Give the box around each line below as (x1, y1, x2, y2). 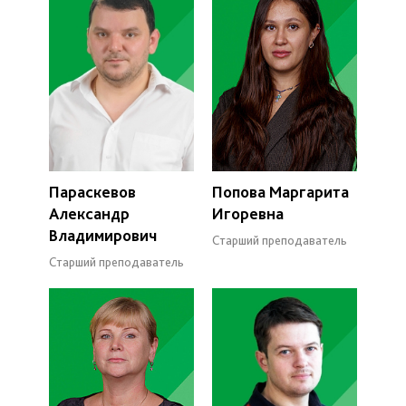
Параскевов (49, 181, 136, 201)
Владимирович (49, 225, 157, 245)
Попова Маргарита (212, 181, 349, 201)
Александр (49, 203, 130, 223)
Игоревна (212, 203, 284, 223)
